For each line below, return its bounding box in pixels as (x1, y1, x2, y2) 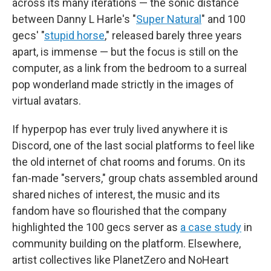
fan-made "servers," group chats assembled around (12, 171, 258, 184)
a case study (180, 220, 241, 233)
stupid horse (44, 28, 105, 42)
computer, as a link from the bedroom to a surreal (12, 61, 247, 74)
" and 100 (201, 12, 246, 25)
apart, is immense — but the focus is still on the (12, 45, 238, 58)
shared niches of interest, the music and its (12, 188, 220, 201)
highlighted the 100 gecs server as (12, 220, 180, 233)
